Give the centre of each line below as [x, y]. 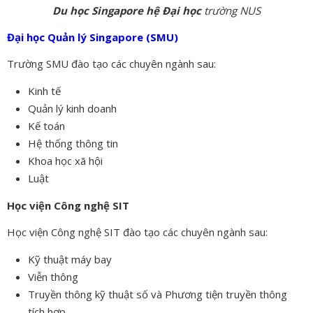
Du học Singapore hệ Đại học [127, 11]
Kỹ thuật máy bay [70, 260]
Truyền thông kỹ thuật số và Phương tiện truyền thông [158, 294]
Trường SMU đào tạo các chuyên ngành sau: [111, 64]
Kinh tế [44, 91]
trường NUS [231, 11]
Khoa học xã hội [65, 161]
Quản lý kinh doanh [72, 109]
